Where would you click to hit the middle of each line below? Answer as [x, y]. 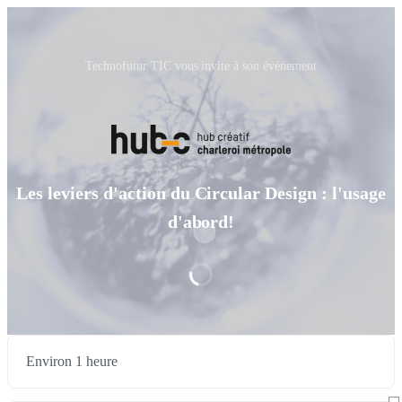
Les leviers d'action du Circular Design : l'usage [201, 193]
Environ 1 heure [72, 362]
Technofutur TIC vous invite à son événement [201, 66]
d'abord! [201, 222]
